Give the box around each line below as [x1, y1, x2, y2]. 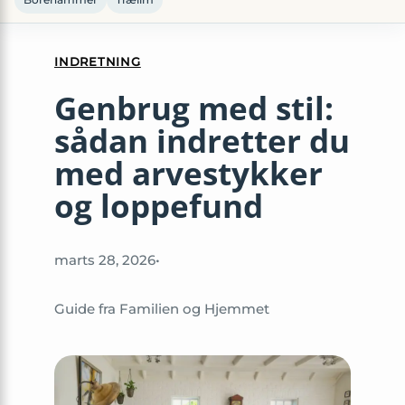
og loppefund [54, 184, 263, 228]
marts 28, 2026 [54, 251, 155, 269]
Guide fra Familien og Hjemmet [54, 300, 269, 318]
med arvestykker [54, 151, 323, 195]
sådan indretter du [54, 118, 350, 163]
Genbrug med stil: [54, 86, 334, 130]
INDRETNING [54, 53, 141, 69]
